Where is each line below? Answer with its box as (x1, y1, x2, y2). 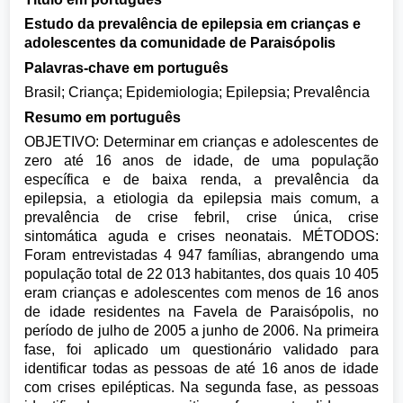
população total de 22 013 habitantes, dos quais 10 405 (24, 266, 379, 282)
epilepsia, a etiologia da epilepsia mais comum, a (24, 191, 379, 206)
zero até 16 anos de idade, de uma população (24, 153, 379, 168)
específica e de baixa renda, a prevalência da (24, 172, 379, 187)
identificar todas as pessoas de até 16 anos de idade (24, 361, 379, 376)
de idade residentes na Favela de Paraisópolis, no (24, 304, 379, 319)
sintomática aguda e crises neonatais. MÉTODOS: (24, 228, 379, 244)
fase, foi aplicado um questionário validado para (24, 342, 379, 357)
